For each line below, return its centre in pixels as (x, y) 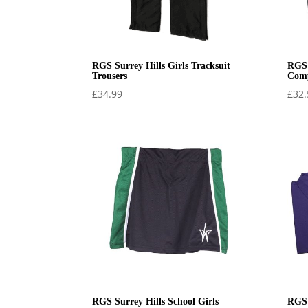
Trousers (110, 76)
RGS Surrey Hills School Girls (156, 301)
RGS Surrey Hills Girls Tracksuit (162, 66)
